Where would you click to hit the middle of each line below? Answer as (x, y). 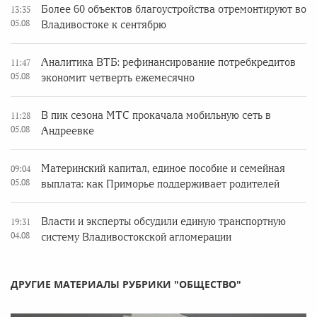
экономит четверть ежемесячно (118, 78)
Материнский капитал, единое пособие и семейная (163, 168)
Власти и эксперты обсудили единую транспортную (163, 221)
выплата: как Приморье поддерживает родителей (160, 184)
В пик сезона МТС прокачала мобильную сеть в (156, 115)
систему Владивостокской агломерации (136, 237)
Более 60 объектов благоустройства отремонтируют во (174, 9)
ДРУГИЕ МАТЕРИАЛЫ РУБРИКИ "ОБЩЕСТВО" (126, 284)
